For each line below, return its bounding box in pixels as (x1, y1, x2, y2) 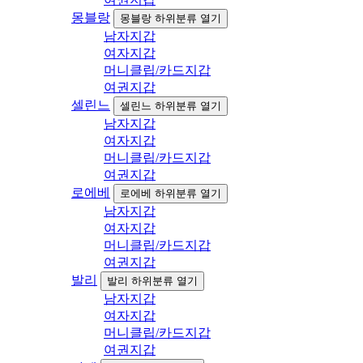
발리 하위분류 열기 (107, 275, 198, 288)
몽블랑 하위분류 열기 (120, 12, 221, 25)
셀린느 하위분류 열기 (120, 100, 221, 113)
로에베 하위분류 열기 (120, 187, 221, 200)
